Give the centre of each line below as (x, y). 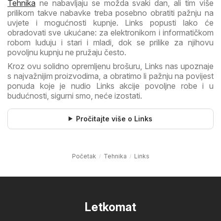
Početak (84, 156)
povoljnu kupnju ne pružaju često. (67, 52)
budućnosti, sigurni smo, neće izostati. (75, 95)
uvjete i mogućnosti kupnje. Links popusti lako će (110, 22)
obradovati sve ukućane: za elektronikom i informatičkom (110, 32)
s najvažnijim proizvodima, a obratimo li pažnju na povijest (110, 76)
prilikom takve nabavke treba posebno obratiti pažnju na (110, 13)
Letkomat (110, 207)
